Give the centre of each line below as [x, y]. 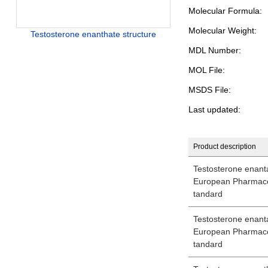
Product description [224, 147]
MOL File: [206, 70]
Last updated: [214, 109]
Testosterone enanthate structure [93, 34]
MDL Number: [214, 50]
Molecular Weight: [222, 31]
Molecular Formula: [225, 11]
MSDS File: [209, 90]
